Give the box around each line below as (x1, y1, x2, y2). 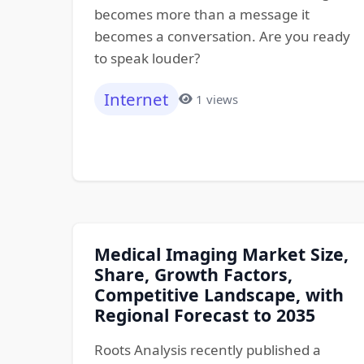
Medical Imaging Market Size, (93, 242, 349, 266)
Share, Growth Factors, (93, 262, 292, 287)
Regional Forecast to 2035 (93, 303, 315, 327)
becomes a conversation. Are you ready (93, 26, 350, 45)
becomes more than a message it (93, 4, 310, 24)
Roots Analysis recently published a (93, 340, 321, 360)
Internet (104, 88, 169, 111)
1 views (196, 90, 239, 107)
